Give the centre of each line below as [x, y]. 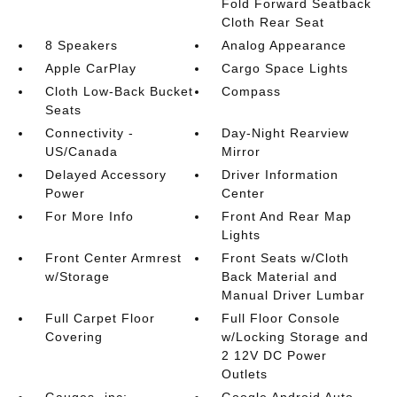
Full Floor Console [281, 318]
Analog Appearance [284, 45]
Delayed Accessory [105, 175]
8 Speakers [81, 45]
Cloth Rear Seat [273, 22]
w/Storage [77, 276]
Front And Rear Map [287, 216]
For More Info [89, 216]
